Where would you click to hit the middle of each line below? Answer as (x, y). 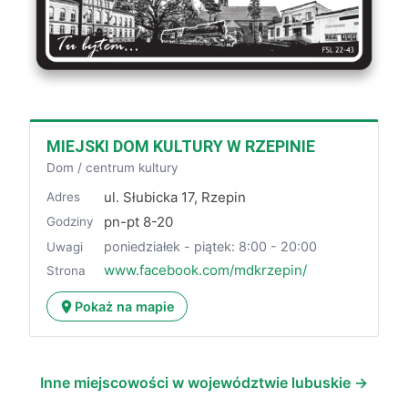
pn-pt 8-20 (139, 221)
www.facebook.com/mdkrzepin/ (206, 270)
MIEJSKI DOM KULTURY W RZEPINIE (180, 146)
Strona (66, 270)
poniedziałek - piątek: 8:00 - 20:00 (211, 247)
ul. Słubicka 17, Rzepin (175, 197)
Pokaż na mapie (125, 306)
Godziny (69, 222)
